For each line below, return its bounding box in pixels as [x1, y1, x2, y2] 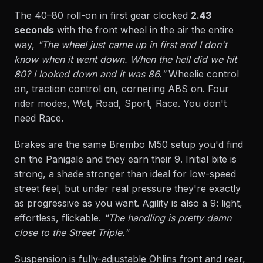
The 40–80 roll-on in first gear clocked [14, 9, 191, 21]
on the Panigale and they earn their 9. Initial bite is [14, 153, 237, 165]
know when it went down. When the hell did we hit [14, 53, 237, 65]
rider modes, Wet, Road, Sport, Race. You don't [14, 97, 227, 109]
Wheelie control [166, 68, 239, 80]
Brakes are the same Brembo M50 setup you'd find [14, 139, 243, 150]
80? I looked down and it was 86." [14, 68, 166, 80]
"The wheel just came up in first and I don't [38, 39, 227, 50]
